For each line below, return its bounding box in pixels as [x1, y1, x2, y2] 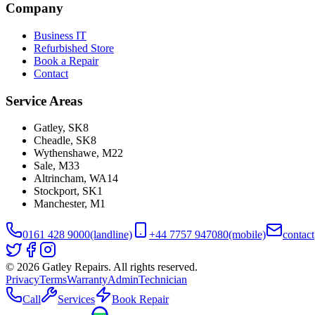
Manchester [34, 198, 84, 210]
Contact [34, 67, 68, 79]
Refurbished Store [34, 41, 114, 54]
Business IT [34, 29, 86, 41]
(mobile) [229, 229, 266, 241]
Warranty [67, 274, 108, 286]
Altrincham [34, 172, 84, 185]
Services [58, 293, 95, 306]
